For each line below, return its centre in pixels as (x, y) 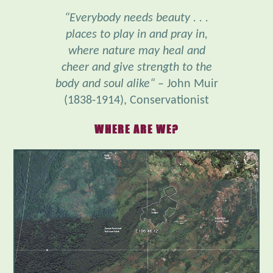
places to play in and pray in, (136, 8)
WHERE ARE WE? (136, 103)
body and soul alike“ (106, 58)
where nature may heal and (136, 25)
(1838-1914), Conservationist (136, 74)
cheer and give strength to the (136, 41)
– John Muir (188, 58)
